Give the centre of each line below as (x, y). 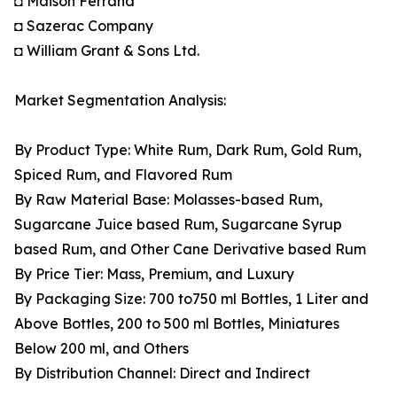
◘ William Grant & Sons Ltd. (107, 51)
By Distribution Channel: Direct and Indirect (162, 374)
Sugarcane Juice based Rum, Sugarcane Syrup (178, 225)
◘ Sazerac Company (84, 26)
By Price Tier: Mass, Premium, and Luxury (154, 274)
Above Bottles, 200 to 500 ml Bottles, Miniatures (177, 324)
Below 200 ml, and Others (101, 349)
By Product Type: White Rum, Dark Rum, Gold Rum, (188, 150)
